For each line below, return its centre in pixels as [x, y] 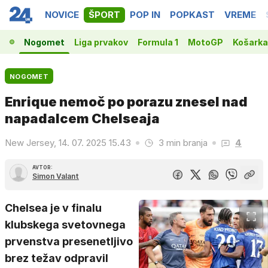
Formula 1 [158, 42]
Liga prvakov [101, 42]
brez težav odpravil [57, 258]
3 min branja [183, 143]
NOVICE [62, 15]
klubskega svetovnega [65, 225]
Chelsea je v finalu [53, 208]
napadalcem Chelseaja [82, 118]
